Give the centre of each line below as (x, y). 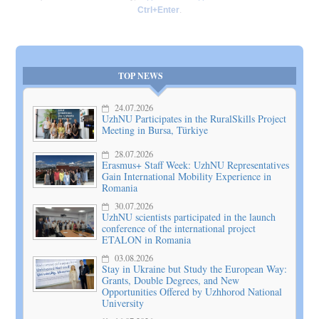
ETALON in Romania (147, 239)
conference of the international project (179, 228)
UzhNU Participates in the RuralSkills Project (194, 118)
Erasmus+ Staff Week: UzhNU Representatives (196, 164)
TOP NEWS (141, 75)
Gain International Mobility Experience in (187, 176)
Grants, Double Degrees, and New (171, 280)
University (123, 303)
